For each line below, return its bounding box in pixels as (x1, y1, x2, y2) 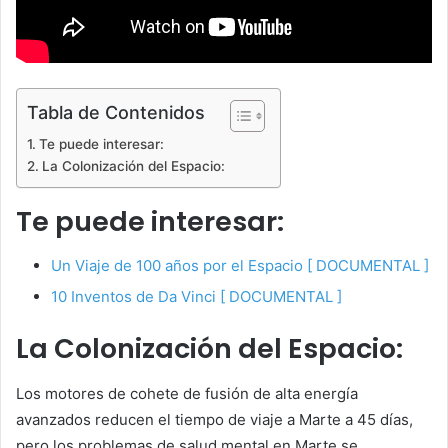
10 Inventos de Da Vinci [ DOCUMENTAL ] (51, 287, 342, 307)
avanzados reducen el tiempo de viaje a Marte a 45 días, (16, 409, 413, 429)
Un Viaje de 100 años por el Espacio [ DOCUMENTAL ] (51, 256, 429, 276)
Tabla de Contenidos (27, 101, 205, 123)
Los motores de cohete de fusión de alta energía (16, 383, 358, 403)
